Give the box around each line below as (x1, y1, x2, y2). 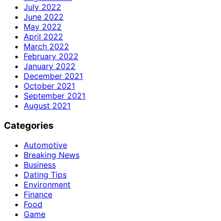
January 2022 (24, 61, 75, 71)
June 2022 (24, 11, 64, 22)
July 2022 (24, 1, 61, 12)
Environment (24, 180, 71, 190)
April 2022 (24, 31, 63, 41)
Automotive (24, 140, 67, 150)
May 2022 (24, 21, 62, 32)
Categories (4, 119, 54, 131)
